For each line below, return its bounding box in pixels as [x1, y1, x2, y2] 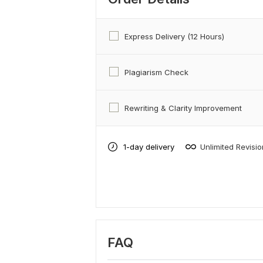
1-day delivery [123, 141, 174, 151]
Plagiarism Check [124, 68, 188, 77]
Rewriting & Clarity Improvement [124, 103, 242, 113]
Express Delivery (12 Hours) [124, 32, 224, 42]
